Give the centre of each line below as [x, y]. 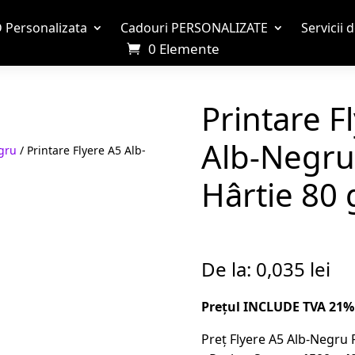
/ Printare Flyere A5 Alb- [82, 150]
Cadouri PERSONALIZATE [194, 28]
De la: [228, 269]
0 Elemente [184, 49]
